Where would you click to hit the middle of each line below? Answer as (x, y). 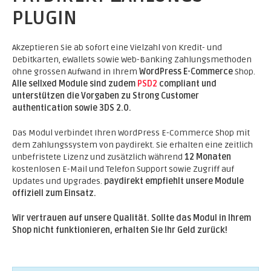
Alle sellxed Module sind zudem (75, 84)
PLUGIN (44, 18)
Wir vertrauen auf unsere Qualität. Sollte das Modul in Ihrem (132, 218)
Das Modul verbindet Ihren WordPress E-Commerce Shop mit (131, 133)
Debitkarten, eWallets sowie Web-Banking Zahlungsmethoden (132, 60)
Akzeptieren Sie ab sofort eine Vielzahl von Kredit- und (117, 47)
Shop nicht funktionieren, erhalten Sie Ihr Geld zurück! (120, 230)
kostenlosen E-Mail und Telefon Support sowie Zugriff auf (123, 169)
